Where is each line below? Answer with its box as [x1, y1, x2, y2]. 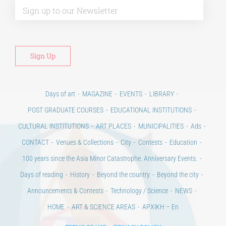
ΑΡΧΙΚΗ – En [142, 203, 179, 211]
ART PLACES [95, 122, 131, 131]
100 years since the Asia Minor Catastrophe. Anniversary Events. [22, 154, 197, 163]
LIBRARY [149, 90, 174, 98]
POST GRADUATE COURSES [27, 106, 103, 115]
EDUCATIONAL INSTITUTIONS [110, 106, 192, 115]
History [70, 171, 90, 179]
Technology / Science [110, 187, 168, 195]
